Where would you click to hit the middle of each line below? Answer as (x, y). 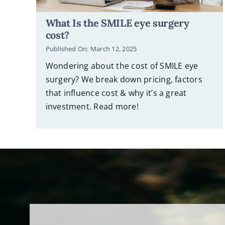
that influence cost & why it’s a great (116, 93)
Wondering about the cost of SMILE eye (122, 66)
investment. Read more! (92, 106)
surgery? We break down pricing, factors (124, 79)
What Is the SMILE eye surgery (117, 23)
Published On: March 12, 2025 (91, 49)
